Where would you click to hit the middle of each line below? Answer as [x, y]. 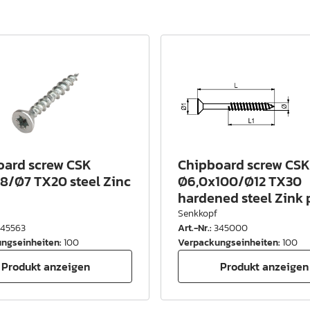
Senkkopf [198, 214]
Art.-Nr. [194, 228]
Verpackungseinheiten [228, 243]
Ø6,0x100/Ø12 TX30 [240, 182]
